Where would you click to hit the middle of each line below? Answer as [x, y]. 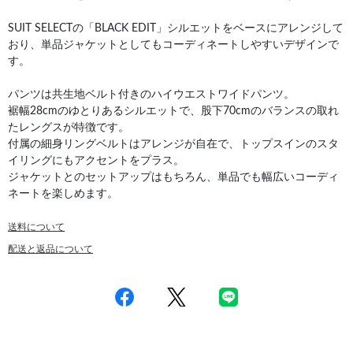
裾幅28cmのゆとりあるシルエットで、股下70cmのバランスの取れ [173, 111]
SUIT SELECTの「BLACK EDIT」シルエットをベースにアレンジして [176, 28]
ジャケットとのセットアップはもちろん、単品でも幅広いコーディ [173, 177]
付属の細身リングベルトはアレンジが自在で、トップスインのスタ [173, 144]
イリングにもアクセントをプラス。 [96, 160]
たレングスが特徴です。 [69, 127]
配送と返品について [50, 249]
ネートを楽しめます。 [63, 193]
